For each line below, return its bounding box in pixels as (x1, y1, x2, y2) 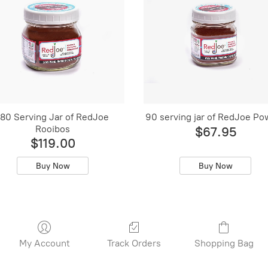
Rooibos (35, 123, 71, 135)
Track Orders (107, 237, 161, 249)
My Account (19, 237, 70, 249)
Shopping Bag (194, 237, 254, 249)
